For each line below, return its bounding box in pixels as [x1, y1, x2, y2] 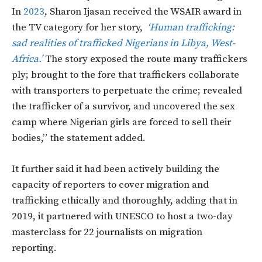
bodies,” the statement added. [12, 132, 146, 145]
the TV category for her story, [12, 21, 145, 35]
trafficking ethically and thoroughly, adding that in [12, 194, 237, 208]
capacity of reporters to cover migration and [12, 178, 209, 192]
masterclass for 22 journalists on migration [12, 226, 202, 239]
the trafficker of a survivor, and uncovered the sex [12, 100, 235, 113]
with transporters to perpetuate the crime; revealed [12, 84, 242, 98]
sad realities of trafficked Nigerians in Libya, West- [12, 37, 235, 50]
